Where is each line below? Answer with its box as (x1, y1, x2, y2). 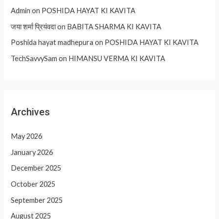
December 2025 (11, 164, 62, 173)
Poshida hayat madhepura (11, 38, 94, 47)
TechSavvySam (11, 54, 58, 63)
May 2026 (11, 132, 43, 141)
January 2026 (11, 148, 53, 156)
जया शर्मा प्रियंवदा (11, 22, 56, 31)
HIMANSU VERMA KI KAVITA (68, 54, 166, 63)
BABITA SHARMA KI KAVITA (67, 22, 162, 31)
